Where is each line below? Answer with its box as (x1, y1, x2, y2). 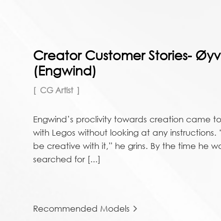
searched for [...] (33, 153, 101, 164)
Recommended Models (33, 203, 130, 214)
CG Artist (40, 85, 74, 95)
